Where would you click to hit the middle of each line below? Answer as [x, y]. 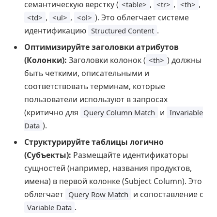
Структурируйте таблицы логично [94, 142]
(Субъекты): [48, 155]
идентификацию [56, 31]
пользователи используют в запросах [96, 100]
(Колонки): [46, 60]
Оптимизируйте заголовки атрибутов [101, 47]
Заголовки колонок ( [106, 60]
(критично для [52, 113]
